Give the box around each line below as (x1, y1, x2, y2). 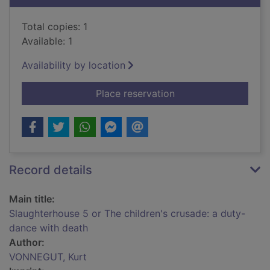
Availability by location (22, 59, 125, 72)
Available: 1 (22, 35, 72, 48)
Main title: (9, 193, 55, 206)
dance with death (9, 222, 88, 234)
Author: (9, 236, 45, 249)
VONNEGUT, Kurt (9, 251, 87, 263)
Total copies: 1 (22, 20, 87, 33)
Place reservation (95, 87, 175, 100)
